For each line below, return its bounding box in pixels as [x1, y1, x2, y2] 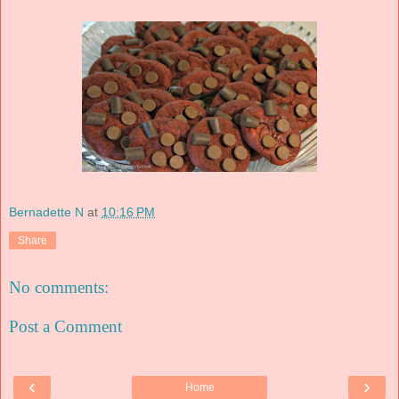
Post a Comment [9, 316, 122, 336]
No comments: [9, 278, 109, 297]
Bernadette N [9, 205, 84, 220]
